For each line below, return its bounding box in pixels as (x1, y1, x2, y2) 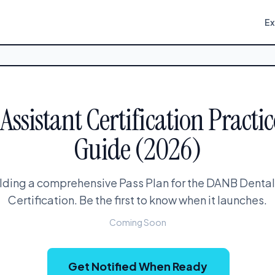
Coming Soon (109, 217, 166, 228)
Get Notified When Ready (68, 259, 207, 273)
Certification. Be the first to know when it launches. (8, 193, 267, 207)
